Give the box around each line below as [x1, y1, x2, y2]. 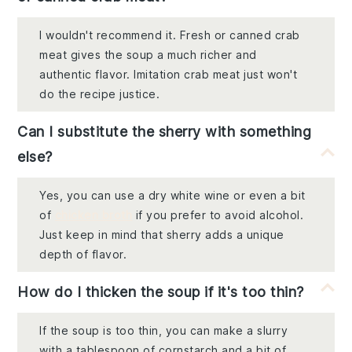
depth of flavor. [39, 247, 127, 262]
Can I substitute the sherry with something [17, 123, 312, 141]
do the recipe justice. [39, 87, 160, 101]
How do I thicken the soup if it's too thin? [17, 284, 304, 301]
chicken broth [54, 208, 133, 222]
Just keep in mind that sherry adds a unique [39, 228, 284, 242]
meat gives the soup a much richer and [39, 48, 257, 62]
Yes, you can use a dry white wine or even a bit [39, 189, 306, 203]
